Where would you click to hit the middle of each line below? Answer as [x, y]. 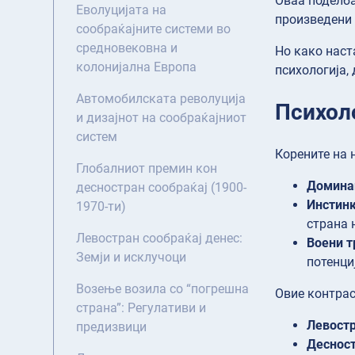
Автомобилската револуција [161, 99]
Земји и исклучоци [131, 258]
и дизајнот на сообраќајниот [161, 118]
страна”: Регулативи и [141, 308]
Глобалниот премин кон [147, 169]
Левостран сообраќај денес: [159, 239]
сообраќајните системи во [153, 29]
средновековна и [127, 48]
